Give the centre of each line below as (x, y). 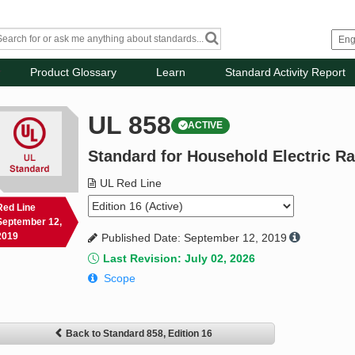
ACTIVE (206, 126)
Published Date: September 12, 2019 (195, 238)
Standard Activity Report (286, 73)
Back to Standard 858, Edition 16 (139, 334)
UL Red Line (131, 183)
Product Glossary (74, 73)
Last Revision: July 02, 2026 (179, 259)
